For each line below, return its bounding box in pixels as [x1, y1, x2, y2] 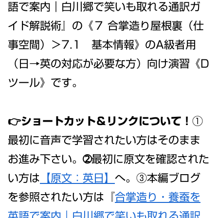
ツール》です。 [8, 77, 83, 89]
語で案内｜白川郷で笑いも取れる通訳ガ [8, 1, 200, 13]
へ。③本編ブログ [115, 172, 200, 183]
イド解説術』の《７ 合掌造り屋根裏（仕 [8, 20, 204, 32]
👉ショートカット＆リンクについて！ [8, 115, 192, 127]
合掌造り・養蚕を [115, 191, 200, 202]
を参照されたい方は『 [8, 191, 115, 202]
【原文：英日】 [40, 172, 115, 183]
